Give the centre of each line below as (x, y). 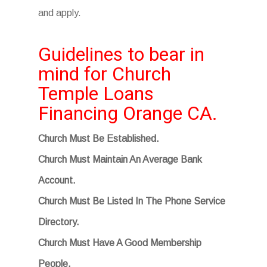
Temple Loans (96, 94)
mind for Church (105, 74)
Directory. (59, 222)
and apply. (60, 13)
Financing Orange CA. (128, 113)
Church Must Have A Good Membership (120, 243)
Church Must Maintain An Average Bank (120, 159)
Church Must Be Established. (99, 139)
